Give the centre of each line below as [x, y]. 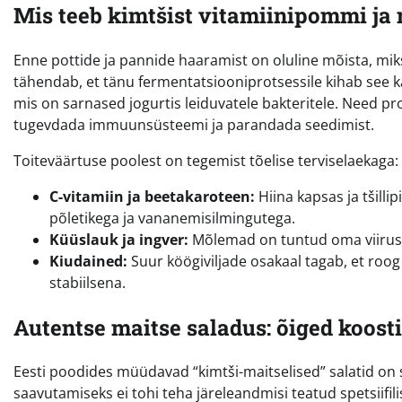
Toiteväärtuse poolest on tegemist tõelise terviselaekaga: [206, 160]
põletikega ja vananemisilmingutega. [172, 218]
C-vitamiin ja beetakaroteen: [152, 196]
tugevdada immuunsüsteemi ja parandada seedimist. [194, 124]
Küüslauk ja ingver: [119, 239]
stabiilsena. [87, 282]
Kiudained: [88, 261]
